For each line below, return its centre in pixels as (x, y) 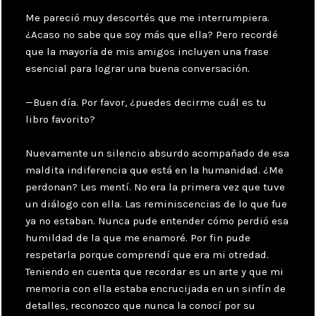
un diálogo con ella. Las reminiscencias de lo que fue (157, 203)
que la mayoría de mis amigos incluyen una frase (147, 51)
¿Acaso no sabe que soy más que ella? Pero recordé (152, 34)
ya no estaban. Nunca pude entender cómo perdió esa (157, 220)
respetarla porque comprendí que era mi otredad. (147, 254)
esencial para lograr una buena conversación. (138, 68)
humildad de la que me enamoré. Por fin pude (138, 237)
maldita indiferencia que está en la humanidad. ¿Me (155, 170)
